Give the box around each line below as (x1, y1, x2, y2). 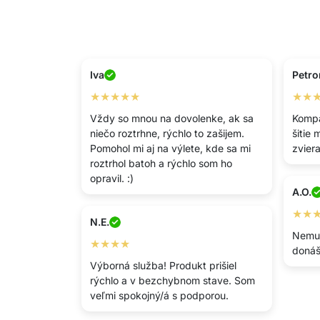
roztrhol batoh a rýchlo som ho (90, 157, 232, 169)
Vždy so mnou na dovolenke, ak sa (90, 112, 254, 124)
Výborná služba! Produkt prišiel (90, 259, 236, 271)
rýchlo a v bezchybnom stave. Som (90, 274, 255, 286)
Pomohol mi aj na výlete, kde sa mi (90, 142, 251, 154)
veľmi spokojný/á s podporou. (90, 289, 229, 301)
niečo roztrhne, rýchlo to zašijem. (90, 127, 244, 139)
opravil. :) (90, 172, 134, 184)
